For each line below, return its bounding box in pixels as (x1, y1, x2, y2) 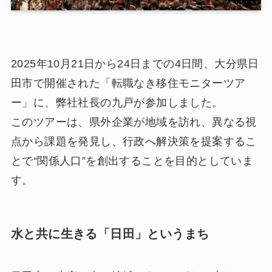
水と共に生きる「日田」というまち (10, 227, 209, 241)
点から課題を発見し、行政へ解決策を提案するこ (10, 135, 257, 148)
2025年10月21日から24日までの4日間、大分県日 (10, 58, 259, 70)
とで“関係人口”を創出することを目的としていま (10, 155, 254, 167)
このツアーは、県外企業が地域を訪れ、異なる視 (10, 116, 257, 128)
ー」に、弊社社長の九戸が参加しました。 (10, 97, 223, 109)
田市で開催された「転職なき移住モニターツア (10, 77, 246, 89)
